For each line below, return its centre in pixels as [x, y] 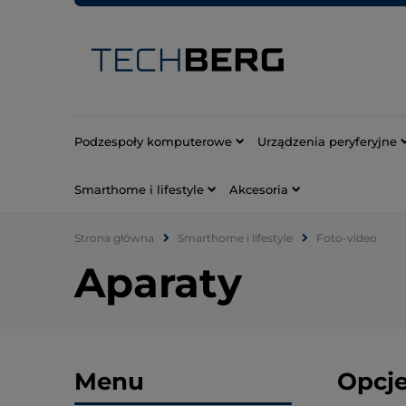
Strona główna [114, 238]
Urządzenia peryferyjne [327, 141]
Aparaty [158, 282]
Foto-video [347, 238]
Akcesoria [259, 189]
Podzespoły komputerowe [153, 141]
